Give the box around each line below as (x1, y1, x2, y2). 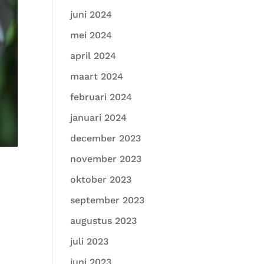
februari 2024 (70, 91, 133, 103)
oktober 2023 (70, 174, 132, 185)
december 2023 (70, 133, 141, 144)
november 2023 (70, 153, 142, 164)
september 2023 (70, 194, 145, 206)
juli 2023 (70, 236, 109, 247)
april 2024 (70, 50, 117, 61)
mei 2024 (70, 29, 113, 41)
